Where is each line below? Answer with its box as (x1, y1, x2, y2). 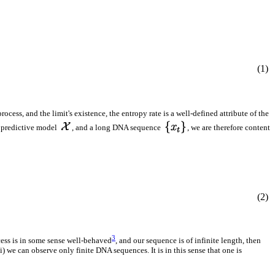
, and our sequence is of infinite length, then (115, 236, 261, 246)
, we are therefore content (187, 122, 270, 132)
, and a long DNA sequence (72, 122, 163, 132)
